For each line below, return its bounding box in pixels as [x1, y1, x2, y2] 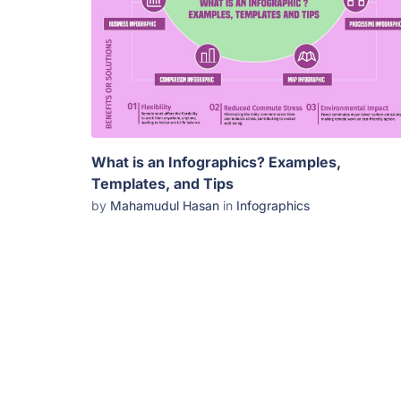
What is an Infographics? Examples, [91, 152, 341, 171]
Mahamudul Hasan [110, 197, 219, 213]
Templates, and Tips [91, 174, 234, 192]
